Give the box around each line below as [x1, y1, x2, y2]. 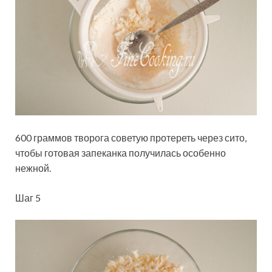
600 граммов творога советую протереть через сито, [15, 132, 246, 143]
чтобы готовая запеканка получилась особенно [15, 147, 226, 158]
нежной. [15, 162, 51, 174]
